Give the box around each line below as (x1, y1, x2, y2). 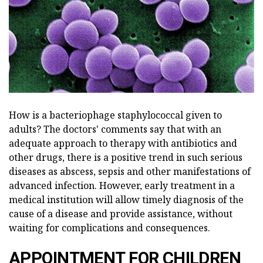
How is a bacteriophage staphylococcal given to (9, 108, 222, 122)
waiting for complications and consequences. (9, 221, 210, 234)
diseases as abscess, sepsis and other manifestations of (9, 164, 251, 178)
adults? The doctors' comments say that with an (9, 122, 221, 136)
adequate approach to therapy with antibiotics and (9, 136, 237, 150)
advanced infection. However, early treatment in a (9, 178, 235, 192)
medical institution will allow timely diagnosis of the (9, 193, 244, 206)
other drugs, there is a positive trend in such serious (9, 150, 242, 164)
